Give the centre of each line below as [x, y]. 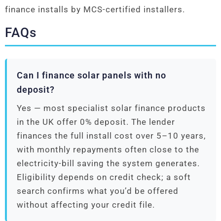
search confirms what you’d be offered [98, 191]
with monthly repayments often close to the [108, 150]
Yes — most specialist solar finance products [111, 108]
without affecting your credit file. [86, 205]
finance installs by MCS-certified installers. [95, 10]
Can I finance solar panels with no [92, 76]
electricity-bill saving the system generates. [108, 164]
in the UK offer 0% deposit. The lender [96, 122]
